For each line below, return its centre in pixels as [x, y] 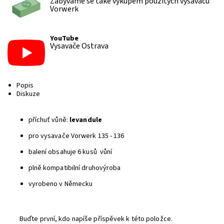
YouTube [64, 38]
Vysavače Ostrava [79, 46]
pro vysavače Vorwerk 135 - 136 [76, 136]
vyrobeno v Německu [60, 184]
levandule [86, 120]
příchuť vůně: [48, 120]
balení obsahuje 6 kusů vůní [70, 152]
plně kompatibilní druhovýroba [74, 168]
